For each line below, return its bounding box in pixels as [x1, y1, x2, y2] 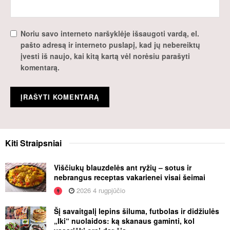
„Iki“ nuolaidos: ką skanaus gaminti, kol [54, 215, 195, 226]
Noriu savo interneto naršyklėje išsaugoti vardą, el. [21, 28, 199, 39]
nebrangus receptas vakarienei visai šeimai [54, 171, 205, 182]
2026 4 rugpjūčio [74, 185, 125, 195]
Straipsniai [20, 137, 62, 149]
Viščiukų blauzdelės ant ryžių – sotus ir [54, 162, 191, 172]
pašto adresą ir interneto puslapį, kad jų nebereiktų [21, 39, 200, 50]
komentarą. [21, 62, 60, 72]
